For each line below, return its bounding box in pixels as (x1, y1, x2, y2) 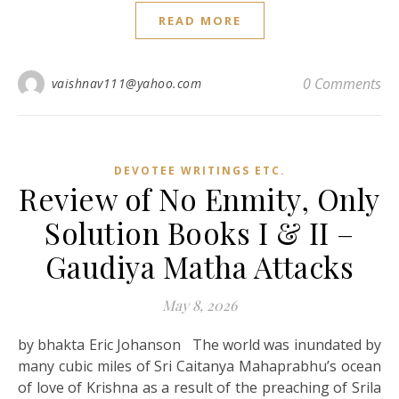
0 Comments (303, 73, 381, 94)
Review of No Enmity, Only (19, 178, 380, 218)
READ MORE (158, 12, 241, 28)
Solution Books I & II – (45, 212, 354, 252)
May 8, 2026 (162, 295, 237, 314)
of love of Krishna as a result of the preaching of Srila (18, 377, 381, 397)
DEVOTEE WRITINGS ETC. (113, 162, 286, 178)
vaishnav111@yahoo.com (51, 74, 201, 92)
